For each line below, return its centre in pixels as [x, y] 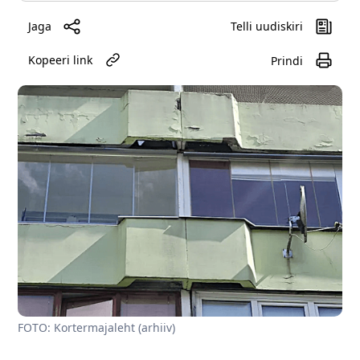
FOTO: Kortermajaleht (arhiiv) [97, 328]
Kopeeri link [61, 60]
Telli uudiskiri [266, 27]
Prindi [286, 60]
